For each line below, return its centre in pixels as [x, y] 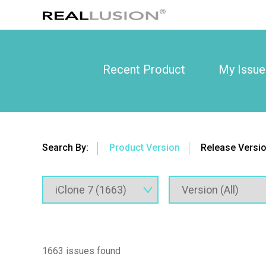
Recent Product [144, 69]
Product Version [145, 148]
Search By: [66, 148]
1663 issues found [82, 251]
